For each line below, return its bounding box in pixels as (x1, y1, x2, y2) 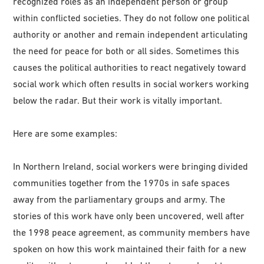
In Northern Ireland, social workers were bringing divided (13, 161, 249, 172)
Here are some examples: (13, 128, 118, 139)
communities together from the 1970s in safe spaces (13, 177, 230, 189)
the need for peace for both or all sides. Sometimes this (13, 45, 240, 57)
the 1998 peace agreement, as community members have (13, 227, 250, 238)
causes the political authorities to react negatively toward (13, 62, 247, 73)
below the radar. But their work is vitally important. (13, 95, 223, 106)
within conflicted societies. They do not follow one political (13, 12, 250, 24)
